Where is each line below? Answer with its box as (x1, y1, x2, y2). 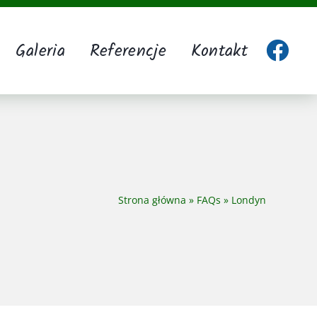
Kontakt (190, 38, 248, 66)
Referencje (89, 38, 166, 66)
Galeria (15, 38, 65, 66)
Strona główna (118, 192, 186, 207)
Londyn (231, 192, 266, 207)
